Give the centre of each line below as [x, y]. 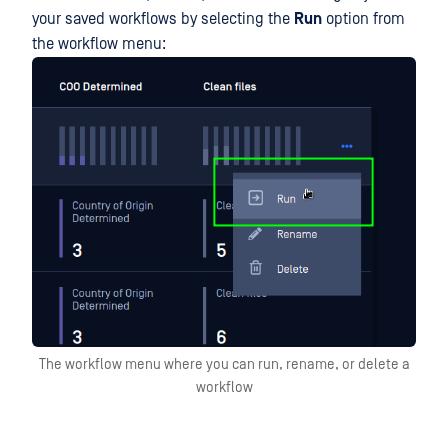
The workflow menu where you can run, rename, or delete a [224, 364]
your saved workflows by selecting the [163, 18]
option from [363, 18]
